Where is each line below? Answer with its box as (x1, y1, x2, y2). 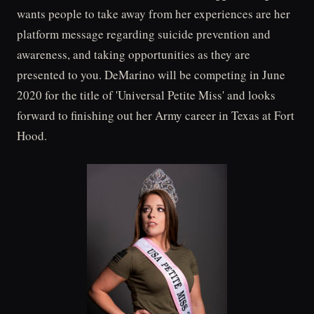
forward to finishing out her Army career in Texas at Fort (17, 107, 294, 123)
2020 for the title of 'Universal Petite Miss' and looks (17, 87, 275, 103)
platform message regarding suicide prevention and (17, 26, 271, 42)
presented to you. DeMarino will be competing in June (17, 67, 285, 83)
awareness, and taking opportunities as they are (17, 46, 250, 62)
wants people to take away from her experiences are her (17, 6, 290, 22)
